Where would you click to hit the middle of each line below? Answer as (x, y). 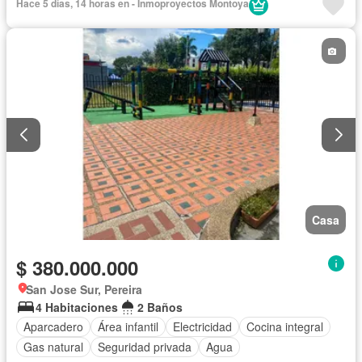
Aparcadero (53, 327)
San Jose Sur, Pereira (84, 289)
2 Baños (160, 307)
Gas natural (53, 347)
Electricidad (202, 327)
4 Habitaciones (77, 307)
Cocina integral (285, 327)
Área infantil (128, 327)
